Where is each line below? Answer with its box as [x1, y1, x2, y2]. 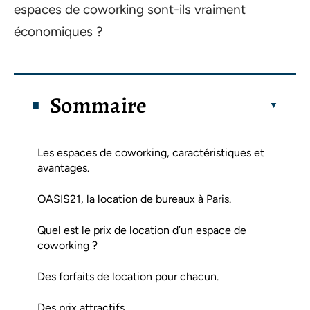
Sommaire [50, 89, 147, 120]
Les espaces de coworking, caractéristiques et [37, 145, 264, 159]
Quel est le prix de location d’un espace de [37, 223, 246, 237]
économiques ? [14, 24, 107, 39]
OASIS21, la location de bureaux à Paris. [37, 192, 231, 206]
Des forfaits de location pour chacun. [37, 269, 219, 283]
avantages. [37, 161, 89, 174]
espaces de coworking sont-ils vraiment [14, 1, 246, 17]
